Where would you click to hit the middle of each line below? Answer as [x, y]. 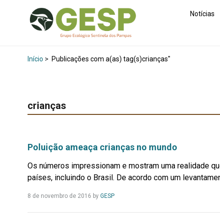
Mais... [124, 206]
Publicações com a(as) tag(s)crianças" [110, 59]
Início [35, 59]
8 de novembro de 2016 [59, 196]
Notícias [202, 14]
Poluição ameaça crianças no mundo [102, 147]
